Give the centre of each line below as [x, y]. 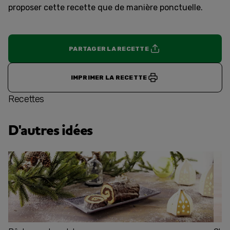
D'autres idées [51, 131]
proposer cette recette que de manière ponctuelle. [106, 7]
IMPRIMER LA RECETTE [109, 78]
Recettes [26, 99]
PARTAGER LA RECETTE [109, 49]
